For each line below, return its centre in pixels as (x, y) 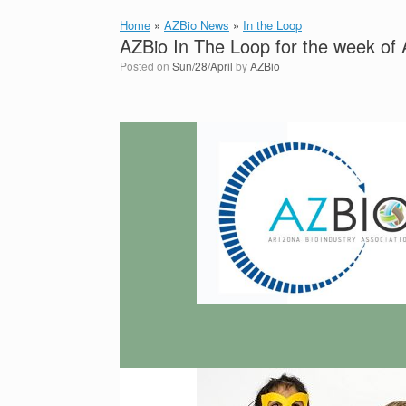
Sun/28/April (203, 66)
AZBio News (197, 25)
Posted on (150, 66)
